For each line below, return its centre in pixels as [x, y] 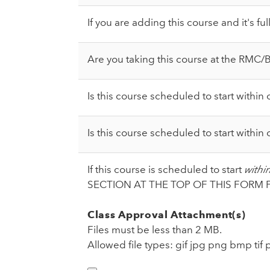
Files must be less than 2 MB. [155, 230]
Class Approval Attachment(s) [167, 215]
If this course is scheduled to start [166, 170]
